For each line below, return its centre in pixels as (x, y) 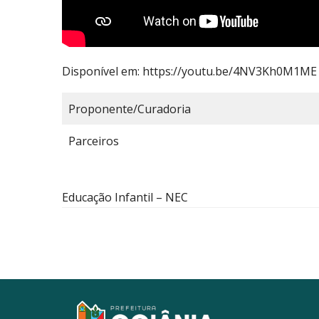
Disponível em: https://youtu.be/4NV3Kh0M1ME (189, 72)
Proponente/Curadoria (130, 109)
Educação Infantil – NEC (125, 198)
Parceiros (94, 141)
